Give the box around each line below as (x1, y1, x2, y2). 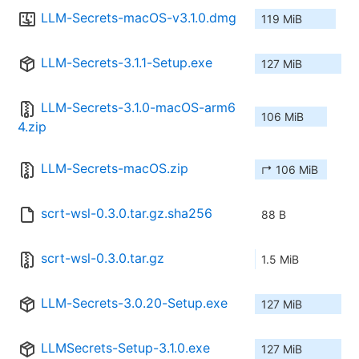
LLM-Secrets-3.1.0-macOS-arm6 (41, 99, 236, 116)
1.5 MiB (261, 252, 299, 267)
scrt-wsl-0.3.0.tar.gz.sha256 (41, 205, 212, 222)
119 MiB (261, 12, 302, 26)
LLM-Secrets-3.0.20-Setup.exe (41, 295, 228, 312)
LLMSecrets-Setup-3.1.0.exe (41, 340, 210, 357)
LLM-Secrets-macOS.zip (41, 160, 188, 177)
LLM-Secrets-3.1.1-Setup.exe (41, 54, 212, 71)
